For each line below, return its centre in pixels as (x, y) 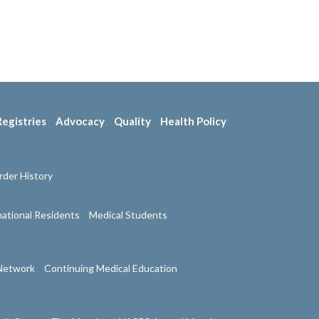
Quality (132, 121)
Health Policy (193, 121)
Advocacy (80, 121)
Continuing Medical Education (110, 268)
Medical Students (128, 215)
